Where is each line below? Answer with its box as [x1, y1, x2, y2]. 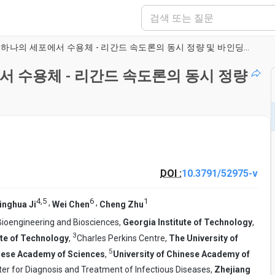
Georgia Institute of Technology [123, 217, 252, 228]
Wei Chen [52, 199, 90, 209]
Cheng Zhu [99, 199, 144, 209]
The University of [169, 233, 238, 243]
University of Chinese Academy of [113, 249, 250, 259]
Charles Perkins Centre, [77, 233, 169, 243]
